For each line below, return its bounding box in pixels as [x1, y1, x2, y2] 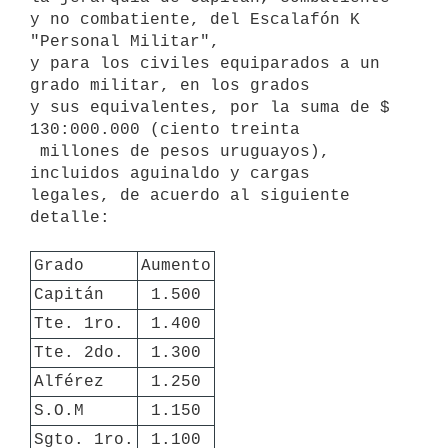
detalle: [30, 208, 110, 227]
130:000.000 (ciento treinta [30, 120, 300, 139]
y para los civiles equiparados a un [30, 54, 380, 73]
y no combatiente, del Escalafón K [30, 10, 360, 29]
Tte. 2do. [34, 343, 124, 362]
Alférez [34, 372, 104, 391]
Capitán [34, 285, 104, 304]
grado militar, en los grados [30, 76, 310, 95]
